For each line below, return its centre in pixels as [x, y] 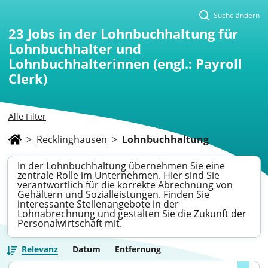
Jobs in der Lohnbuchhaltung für [133, 33]
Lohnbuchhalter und [75, 48]
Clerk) [28, 78]
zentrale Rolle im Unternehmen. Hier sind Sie [118, 175]
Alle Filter [27, 116]
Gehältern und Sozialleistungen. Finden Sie [113, 194]
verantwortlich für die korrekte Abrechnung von [125, 185]
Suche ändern [237, 15]
